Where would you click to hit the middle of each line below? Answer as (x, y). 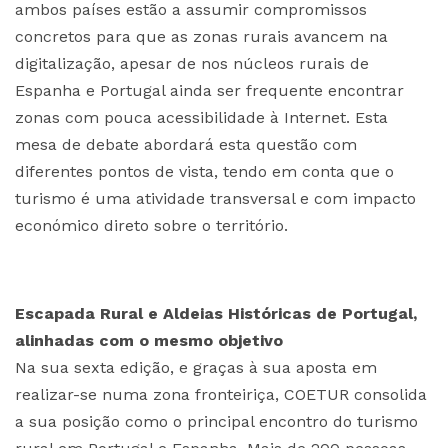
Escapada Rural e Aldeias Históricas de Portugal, (216, 313)
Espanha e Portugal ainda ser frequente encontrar (209, 90)
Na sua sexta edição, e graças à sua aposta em (196, 367)
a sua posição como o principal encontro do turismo (216, 421)
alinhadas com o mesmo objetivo (149, 340)
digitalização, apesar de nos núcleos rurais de (192, 63)
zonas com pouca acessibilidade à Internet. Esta (201, 117)
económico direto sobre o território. (151, 225)
